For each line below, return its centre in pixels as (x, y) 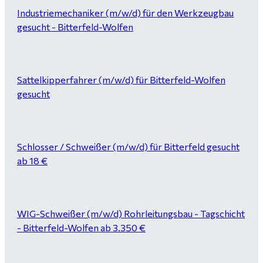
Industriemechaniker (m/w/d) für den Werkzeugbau (125, 13)
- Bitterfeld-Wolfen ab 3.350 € (81, 227)
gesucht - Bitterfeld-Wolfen (75, 27)
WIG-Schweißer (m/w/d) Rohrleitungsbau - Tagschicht (131, 213)
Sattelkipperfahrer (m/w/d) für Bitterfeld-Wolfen (121, 80)
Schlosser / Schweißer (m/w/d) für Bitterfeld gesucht (128, 146)
